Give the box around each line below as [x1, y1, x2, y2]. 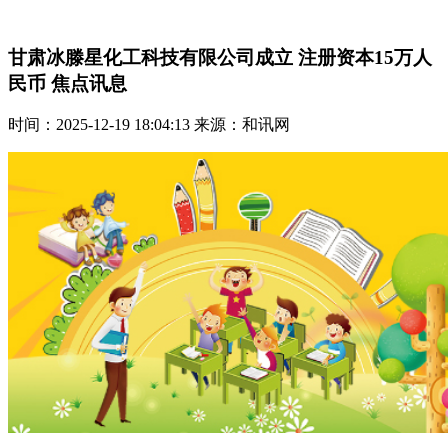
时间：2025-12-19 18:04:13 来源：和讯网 [8, 116, 290, 134]
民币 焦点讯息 [8, 72, 127, 94]
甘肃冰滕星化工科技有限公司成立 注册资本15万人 [8, 46, 432, 68]
